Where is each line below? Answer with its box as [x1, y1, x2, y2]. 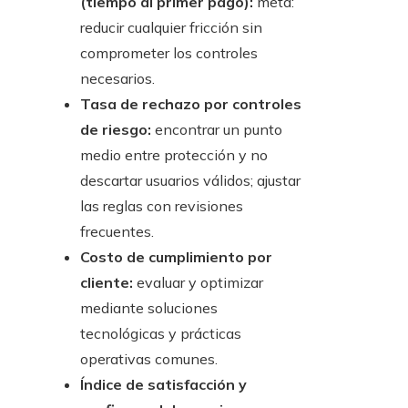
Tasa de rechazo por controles [80, 95, 301, 114]
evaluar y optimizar [133, 273, 263, 292]
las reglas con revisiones [80, 197, 243, 216]
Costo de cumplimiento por [80, 248, 272, 267]
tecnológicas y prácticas [80, 324, 241, 343]
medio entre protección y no [80, 146, 268, 165]
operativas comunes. [80, 350, 218, 369]
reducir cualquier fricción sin [80, 18, 262, 37]
